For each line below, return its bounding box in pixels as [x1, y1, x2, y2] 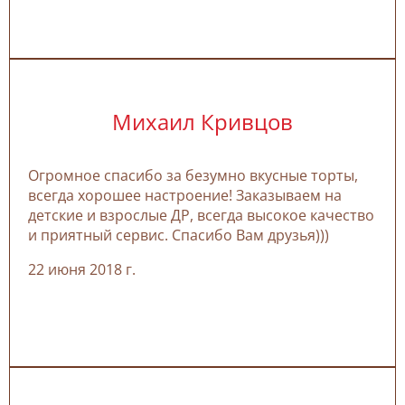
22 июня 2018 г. [28, 259, 136, 279]
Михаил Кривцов [112, 106, 293, 137]
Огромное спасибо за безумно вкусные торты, [28, 165, 358, 185]
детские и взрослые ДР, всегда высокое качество [28, 204, 374, 225]
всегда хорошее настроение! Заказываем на [28, 184, 342, 205]
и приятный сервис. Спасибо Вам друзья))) [28, 224, 329, 245]
